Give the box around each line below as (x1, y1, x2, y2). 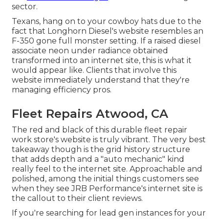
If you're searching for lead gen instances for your (12, 208, 206, 218)
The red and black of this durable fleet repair (12, 125, 187, 134)
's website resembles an (112, 26, 203, 36)
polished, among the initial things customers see (12, 174, 199, 183)
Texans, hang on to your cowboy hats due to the (12, 16, 201, 26)
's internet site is (141, 183, 202, 193)
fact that (12, 26, 47, 36)
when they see (12, 183, 71, 193)
